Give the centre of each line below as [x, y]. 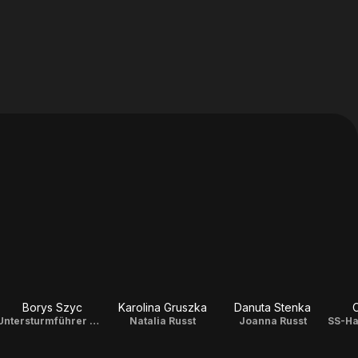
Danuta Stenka [272, 307]
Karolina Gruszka [162, 307]
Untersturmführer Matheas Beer [94, 321]
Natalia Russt [162, 321]
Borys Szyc [52, 307]
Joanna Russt [272, 321]
